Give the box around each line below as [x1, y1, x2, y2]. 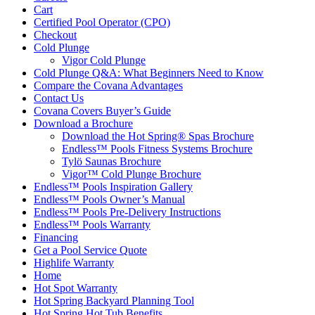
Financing [34, 231, 78, 243]
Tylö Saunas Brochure [62, 155, 161, 167]
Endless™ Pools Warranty [34, 219, 150, 231]
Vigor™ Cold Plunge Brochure [62, 168, 201, 180]
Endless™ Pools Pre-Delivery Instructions [34, 206, 221, 218]
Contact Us [34, 92, 84, 104]
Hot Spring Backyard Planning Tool [34, 295, 194, 307]
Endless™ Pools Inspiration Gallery [34, 181, 193, 193]
